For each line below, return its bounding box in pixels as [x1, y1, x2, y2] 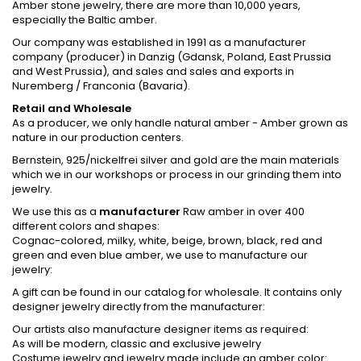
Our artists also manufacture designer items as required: [12, 321, 309, 337]
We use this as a [12, 203, 97, 219]
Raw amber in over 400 [180, 203, 305, 219]
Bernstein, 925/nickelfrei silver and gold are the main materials [12, 151, 339, 168]
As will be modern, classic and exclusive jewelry [12, 335, 261, 351]
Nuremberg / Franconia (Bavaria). [12, 77, 190, 93]
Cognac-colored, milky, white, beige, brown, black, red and [12, 232, 322, 248]
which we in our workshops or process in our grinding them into [12, 166, 342, 182]
